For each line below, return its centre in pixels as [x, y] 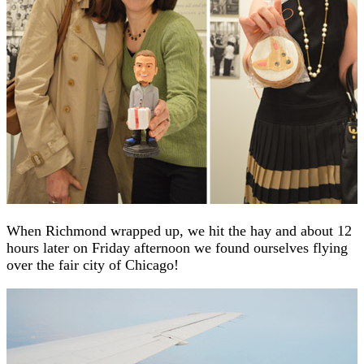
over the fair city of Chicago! [93, 264]
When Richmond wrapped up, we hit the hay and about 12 [179, 230]
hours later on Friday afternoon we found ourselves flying [177, 247]
